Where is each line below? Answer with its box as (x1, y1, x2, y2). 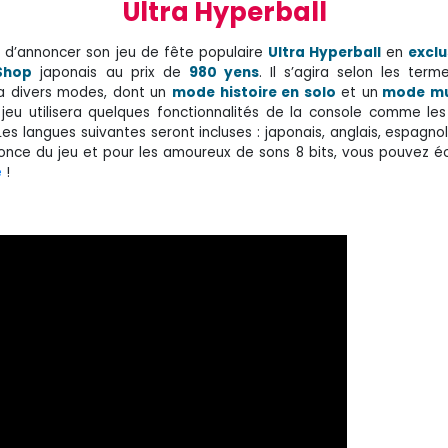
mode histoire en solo (172, 82, 336, 102)
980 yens (188, 62, 259, 82)
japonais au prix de (32, 62, 189, 82)
